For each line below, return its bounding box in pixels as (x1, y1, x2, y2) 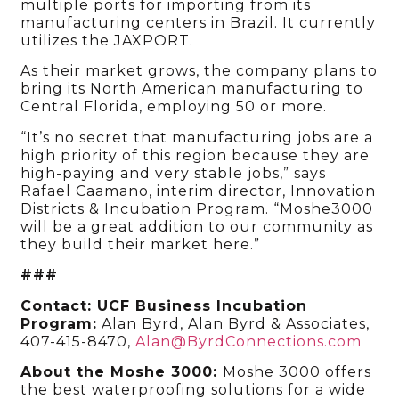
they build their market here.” (20, 235, 261, 253)
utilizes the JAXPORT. (20, 32, 194, 50)
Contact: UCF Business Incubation (20, 297, 308, 314)
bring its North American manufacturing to (20, 80, 364, 98)
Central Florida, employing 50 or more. (20, 98, 328, 116)
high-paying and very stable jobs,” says (20, 164, 327, 182)
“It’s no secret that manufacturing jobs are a (20, 128, 374, 146)
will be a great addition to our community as (20, 217, 374, 235)
